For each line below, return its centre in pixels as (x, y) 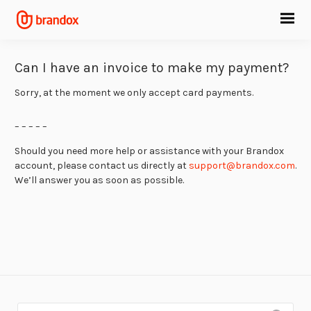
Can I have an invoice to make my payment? (152, 68)
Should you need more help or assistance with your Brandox (149, 151)
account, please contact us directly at (102, 165)
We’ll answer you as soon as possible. (99, 180)
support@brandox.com (242, 165)
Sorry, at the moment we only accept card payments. (134, 92)
